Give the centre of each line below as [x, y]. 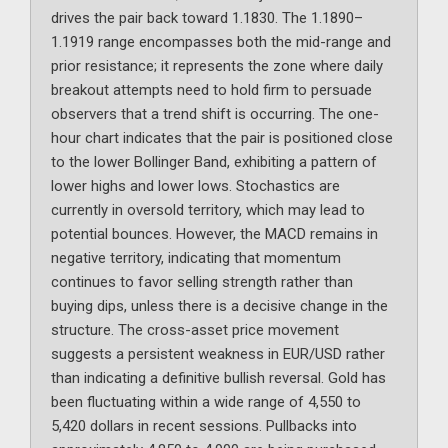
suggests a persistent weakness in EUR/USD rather [218, 354]
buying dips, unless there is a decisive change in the [219, 306]
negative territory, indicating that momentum [196, 258]
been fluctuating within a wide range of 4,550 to [206, 402]
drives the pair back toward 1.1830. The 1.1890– [207, 18]
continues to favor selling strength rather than [202, 282]
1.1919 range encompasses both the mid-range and [221, 42]
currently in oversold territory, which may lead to [208, 210]
